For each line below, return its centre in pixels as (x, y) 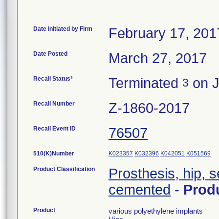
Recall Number (54, 104)
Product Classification (64, 169)
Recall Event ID (55, 129)
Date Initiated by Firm (63, 29)
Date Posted (50, 54)
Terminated (145, 83)
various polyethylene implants (156, 211)
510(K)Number (54, 153)
